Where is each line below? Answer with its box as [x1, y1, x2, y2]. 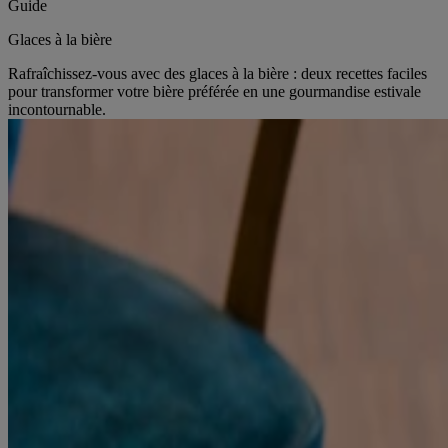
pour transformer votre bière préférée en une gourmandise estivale [8, 82, 421, 100]
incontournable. [8, 100, 106, 118]
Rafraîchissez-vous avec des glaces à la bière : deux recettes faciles [8, 64, 427, 82]
